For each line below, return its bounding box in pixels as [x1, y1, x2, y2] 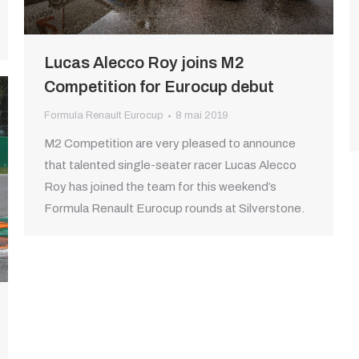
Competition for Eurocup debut [44, 78, 274, 96]
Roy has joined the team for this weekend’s [44, 180, 276, 194]
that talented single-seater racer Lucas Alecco [44, 159, 296, 172]
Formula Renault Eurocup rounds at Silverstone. [44, 202, 305, 216]
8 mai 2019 [175, 110, 228, 122]
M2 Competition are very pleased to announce [44, 137, 296, 151]
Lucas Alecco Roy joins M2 [44, 54, 244, 72]
